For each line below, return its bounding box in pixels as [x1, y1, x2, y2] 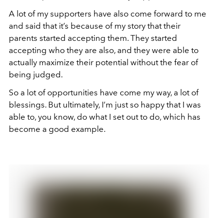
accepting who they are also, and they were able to [9, 45, 199, 55]
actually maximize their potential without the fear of [9, 57, 198, 67]
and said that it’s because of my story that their [9, 21, 181, 31]
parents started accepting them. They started [9, 33, 177, 43]
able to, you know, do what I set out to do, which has [9, 112, 200, 122]
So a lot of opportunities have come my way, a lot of [9, 88, 199, 97]
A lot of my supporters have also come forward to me [9, 9, 206, 18]
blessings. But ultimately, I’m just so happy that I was [9, 100, 201, 109]
